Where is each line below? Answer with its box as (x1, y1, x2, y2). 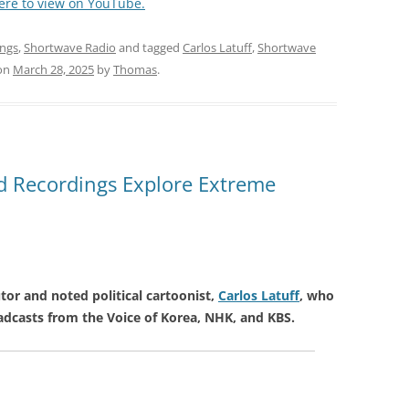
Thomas (113, 60, 157, 78)
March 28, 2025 (13, 60, 94, 78)
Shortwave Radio (24, 38, 116, 56)
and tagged (116, 38, 183, 56)
